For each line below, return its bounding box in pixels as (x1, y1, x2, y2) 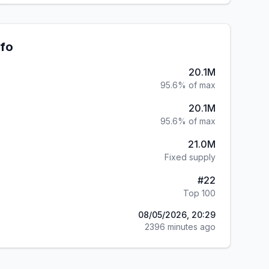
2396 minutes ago (145, 222, 216, 232)
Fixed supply (165, 152, 216, 162)
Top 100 (183, 188, 216, 198)
